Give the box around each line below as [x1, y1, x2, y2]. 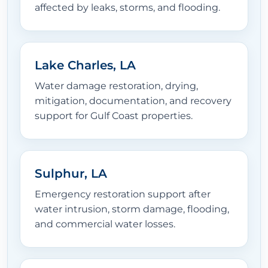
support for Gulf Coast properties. [35, 110, 193, 122]
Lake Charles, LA [35, 58, 136, 73]
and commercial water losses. [35, 218, 175, 230]
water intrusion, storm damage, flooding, [35, 203, 229, 215]
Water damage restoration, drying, [35, 80, 198, 92]
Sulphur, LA [35, 166, 107, 181]
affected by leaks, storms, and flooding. [35, 2, 220, 14]
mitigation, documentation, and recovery [35, 95, 232, 107]
